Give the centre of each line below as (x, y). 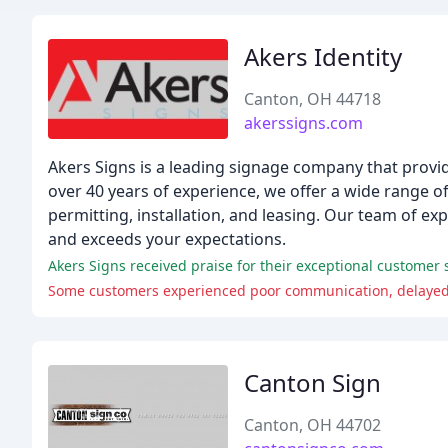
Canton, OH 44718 (312, 99)
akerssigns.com (303, 123)
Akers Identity (323, 56)
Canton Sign (312, 382)
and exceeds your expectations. (167, 239)
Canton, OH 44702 (312, 425)
